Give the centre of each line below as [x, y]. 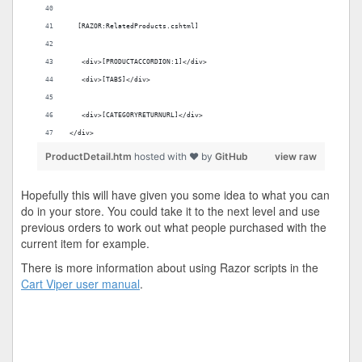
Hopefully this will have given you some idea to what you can [175, 195]
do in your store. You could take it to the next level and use [170, 211]
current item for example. [85, 243]
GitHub [231, 156]
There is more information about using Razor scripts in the [170, 267]
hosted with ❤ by [174, 156]
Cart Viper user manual [80, 284]
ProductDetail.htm [89, 156]
